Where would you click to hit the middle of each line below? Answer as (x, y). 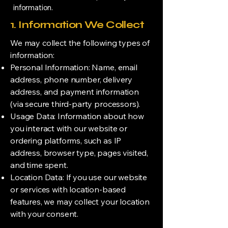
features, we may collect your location (80, 202)
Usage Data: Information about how (77, 116)
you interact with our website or (69, 128)
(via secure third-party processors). (75, 104)
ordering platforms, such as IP (66, 140)
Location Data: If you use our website (79, 177)
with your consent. (45, 214)
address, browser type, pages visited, (79, 153)
